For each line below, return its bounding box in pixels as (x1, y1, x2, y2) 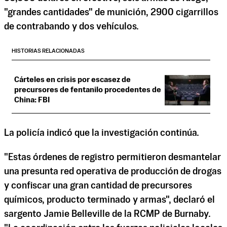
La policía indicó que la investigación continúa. (4, 129, 199, 138)
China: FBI (14, 96, 50, 104)
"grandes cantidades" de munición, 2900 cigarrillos (4, 8, 218, 18)
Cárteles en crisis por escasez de (14, 76, 131, 84)
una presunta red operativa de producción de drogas (4, 167, 221, 176)
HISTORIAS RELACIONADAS (12, 48, 85, 55)
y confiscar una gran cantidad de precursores (4, 181, 192, 191)
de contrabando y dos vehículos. (4, 22, 139, 32)
